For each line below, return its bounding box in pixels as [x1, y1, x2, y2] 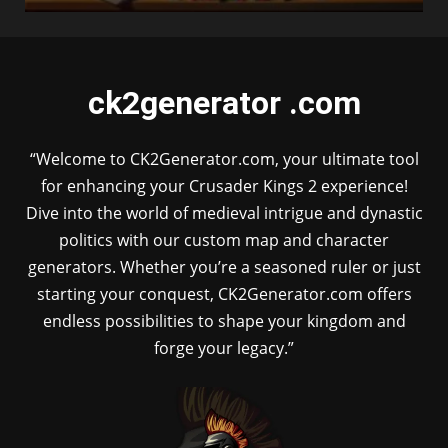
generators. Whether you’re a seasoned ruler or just [27, 255, 421, 278]
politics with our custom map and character [59, 228, 389, 251]
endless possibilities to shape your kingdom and [42, 309, 406, 332]
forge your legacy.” [154, 336, 294, 359]
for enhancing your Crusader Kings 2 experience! [40, 174, 408, 197]
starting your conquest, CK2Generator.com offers [36, 282, 412, 305]
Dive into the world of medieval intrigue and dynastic [25, 201, 423, 224]
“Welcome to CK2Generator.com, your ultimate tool [29, 147, 419, 170]
